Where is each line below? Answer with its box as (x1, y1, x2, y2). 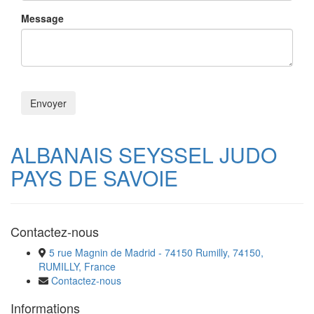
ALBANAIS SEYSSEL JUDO (11, 139, 277, 170)
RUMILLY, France (39, 259, 116, 273)
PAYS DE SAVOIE (11, 163, 178, 193)
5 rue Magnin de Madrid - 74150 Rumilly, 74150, (49, 245, 264, 259)
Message (21, 11, 64, 25)
